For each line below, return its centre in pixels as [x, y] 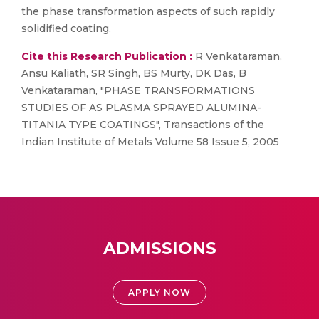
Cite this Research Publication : [107, 56]
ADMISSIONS [159, 249]
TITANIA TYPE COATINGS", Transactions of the [143, 125]
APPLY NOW [159, 292]
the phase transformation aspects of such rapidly [148, 11]
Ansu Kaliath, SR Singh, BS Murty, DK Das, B [134, 73]
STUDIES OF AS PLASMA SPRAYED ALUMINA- [141, 108]
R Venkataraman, [237, 56]
